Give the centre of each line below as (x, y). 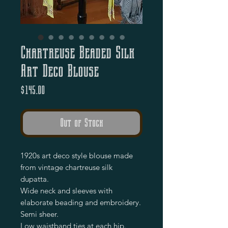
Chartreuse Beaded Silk (77, 52)
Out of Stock (81, 123)
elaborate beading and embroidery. (81, 202)
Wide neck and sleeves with (66, 190)
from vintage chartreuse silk (66, 167)
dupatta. (35, 179)
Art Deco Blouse (60, 70)
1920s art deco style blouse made (77, 155)
